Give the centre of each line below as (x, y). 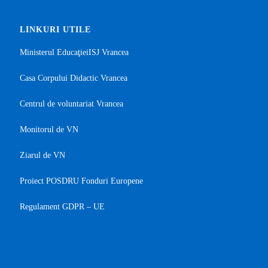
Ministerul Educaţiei (54, 52)
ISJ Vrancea (108, 52)
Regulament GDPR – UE (62, 207)
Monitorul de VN (49, 130)
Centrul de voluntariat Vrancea (71, 104)
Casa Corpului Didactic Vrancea (73, 78)
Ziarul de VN (42, 155)
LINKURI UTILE (55, 30)
